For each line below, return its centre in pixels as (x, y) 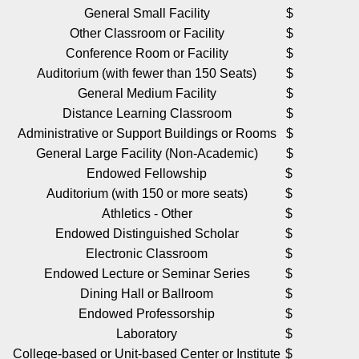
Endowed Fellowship (147, 174)
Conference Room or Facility (147, 54)
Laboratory (147, 334)
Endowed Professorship (147, 314)
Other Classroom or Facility (147, 34)
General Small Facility (147, 14)
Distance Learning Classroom (147, 114)
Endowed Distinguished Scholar (147, 234)
